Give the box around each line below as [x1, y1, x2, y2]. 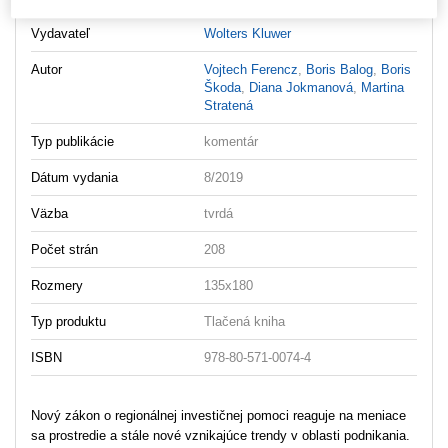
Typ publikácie [31, 133, 114, 149]
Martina [361, 79, 405, 95]
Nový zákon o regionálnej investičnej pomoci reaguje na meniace [31, 407, 406, 423]
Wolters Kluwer [204, 25, 292, 41]
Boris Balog [306, 61, 374, 77]
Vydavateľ [31, 25, 90, 41]
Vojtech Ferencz [204, 61, 299, 77]
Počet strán [31, 241, 98, 257]
